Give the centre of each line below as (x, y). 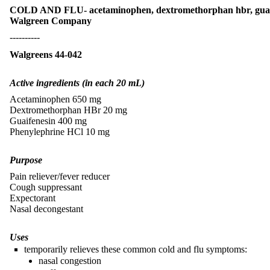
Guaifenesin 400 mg (48, 121)
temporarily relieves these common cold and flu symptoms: (136, 249)
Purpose (26, 160)
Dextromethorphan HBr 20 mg (68, 110)
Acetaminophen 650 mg (55, 99)
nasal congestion (70, 261)
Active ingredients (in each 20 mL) (77, 83)
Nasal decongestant (46, 209)
